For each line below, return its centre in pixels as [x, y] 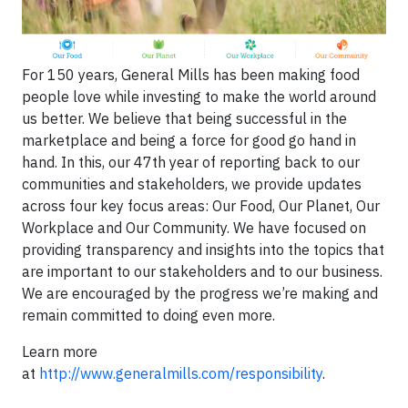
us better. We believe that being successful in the [184, 119]
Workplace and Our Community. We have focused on [194, 228]
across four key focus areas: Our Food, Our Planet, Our [201, 206]
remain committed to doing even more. [148, 316]
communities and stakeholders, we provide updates [192, 184]
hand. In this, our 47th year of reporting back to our [191, 163]
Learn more [60, 352]
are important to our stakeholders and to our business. [202, 272]
